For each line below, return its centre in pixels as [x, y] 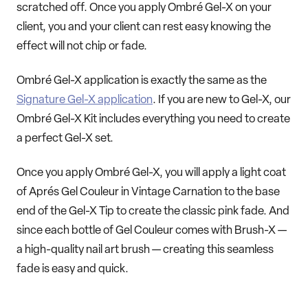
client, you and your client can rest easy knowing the [144, 27]
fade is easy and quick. [73, 269]
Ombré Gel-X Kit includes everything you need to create [153, 119]
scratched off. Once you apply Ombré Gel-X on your [144, 8]
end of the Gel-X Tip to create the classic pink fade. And [153, 211]
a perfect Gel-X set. [65, 138]
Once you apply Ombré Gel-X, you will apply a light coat [151, 173]
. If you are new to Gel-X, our [222, 100]
